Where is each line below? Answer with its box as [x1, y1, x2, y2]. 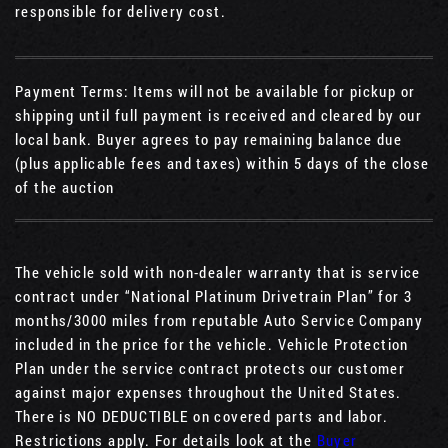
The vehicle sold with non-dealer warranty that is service [15, 262, 421, 283]
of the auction [15, 177, 115, 198]
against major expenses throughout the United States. [15, 382, 402, 403]
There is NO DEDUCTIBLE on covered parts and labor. [15, 406, 388, 427]
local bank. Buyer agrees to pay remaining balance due [15, 129, 403, 150]
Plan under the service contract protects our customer [15, 358, 406, 379]
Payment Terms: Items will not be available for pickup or [15, 81, 416, 102]
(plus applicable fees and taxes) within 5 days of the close [15, 153, 430, 174]
